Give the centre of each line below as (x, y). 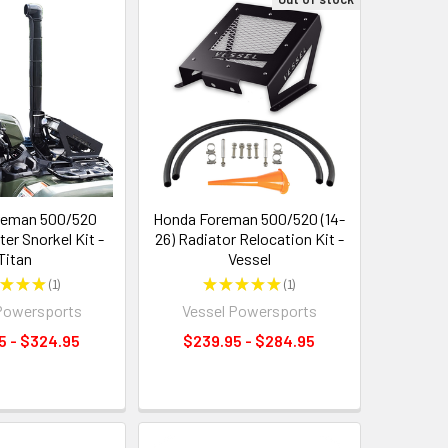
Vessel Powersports (249, 311)
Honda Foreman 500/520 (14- (249, 219)
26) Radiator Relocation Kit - (249, 239)
